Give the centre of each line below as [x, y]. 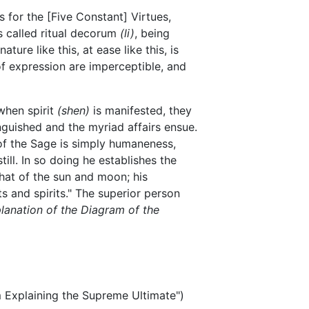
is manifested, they [141, 110]
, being [152, 33]
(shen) [73, 110]
